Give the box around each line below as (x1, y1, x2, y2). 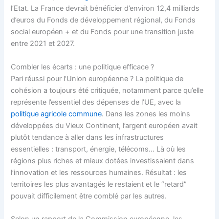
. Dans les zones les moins (102, 109, 191, 118)
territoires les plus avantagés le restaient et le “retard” (11, 179, 187, 189)
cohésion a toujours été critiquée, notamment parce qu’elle (11, 86, 204, 95)
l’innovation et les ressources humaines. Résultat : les (11, 168, 187, 177)
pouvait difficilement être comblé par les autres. (11, 191, 167, 200)
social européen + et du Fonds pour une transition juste (11, 27, 194, 37)
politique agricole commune (11, 109, 102, 118)
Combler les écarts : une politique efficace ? (11, 62, 154, 71)
